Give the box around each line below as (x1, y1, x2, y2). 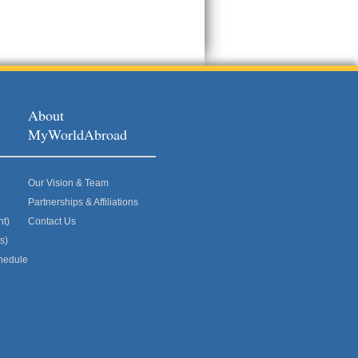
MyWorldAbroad (28, 125, 127, 144)
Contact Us (28, 216, 76, 227)
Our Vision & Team (28, 177, 109, 189)
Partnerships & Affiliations (28, 197, 138, 208)
